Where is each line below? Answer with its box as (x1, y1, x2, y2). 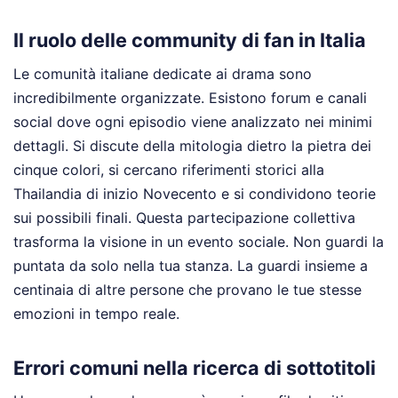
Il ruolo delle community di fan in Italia (13, 28, 366, 52)
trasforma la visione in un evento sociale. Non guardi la (13, 233, 384, 251)
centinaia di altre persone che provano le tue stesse (13, 281, 362, 299)
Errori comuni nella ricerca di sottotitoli (13, 355, 376, 379)
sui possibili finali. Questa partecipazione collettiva (13, 209, 355, 227)
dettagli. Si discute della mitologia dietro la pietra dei (13, 137, 371, 155)
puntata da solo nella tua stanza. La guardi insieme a (13, 257, 368, 275)
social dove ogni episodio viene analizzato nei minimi (13, 113, 372, 131)
